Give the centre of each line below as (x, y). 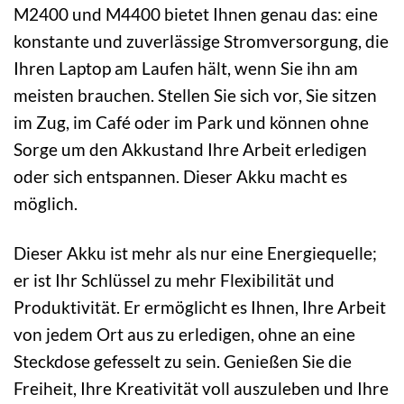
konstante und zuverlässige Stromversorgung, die (201, 41)
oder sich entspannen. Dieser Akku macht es (180, 176)
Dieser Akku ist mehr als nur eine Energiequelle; (195, 252)
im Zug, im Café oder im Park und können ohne (191, 122)
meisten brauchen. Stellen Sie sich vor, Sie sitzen (195, 95)
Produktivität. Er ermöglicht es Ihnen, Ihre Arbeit (200, 307)
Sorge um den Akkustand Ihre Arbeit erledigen (190, 149)
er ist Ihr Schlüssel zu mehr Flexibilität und (174, 280)
